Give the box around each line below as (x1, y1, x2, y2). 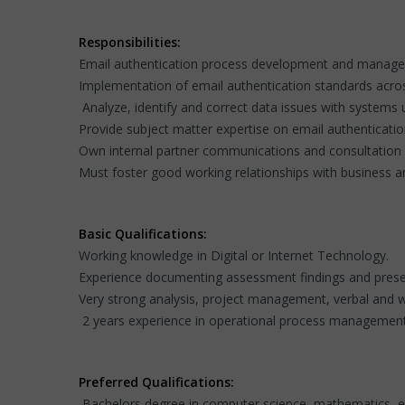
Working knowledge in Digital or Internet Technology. (79, 247, 389, 264)
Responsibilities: (79, 33, 181, 51)
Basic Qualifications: (79, 225, 211, 242)
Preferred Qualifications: (79, 373, 234, 391)
